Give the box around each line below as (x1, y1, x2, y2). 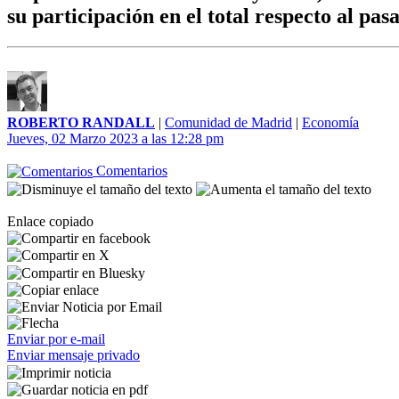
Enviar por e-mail (7, 331, 105, 347)
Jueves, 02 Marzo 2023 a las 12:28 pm (7, 131, 224, 146)
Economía (302, 115, 359, 130)
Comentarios (93, 163, 167, 178)
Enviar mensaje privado (7, 347, 140, 363)
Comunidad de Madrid (165, 115, 292, 130)
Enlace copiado (7, 213, 94, 229)
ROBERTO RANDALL (7, 115, 155, 130)
